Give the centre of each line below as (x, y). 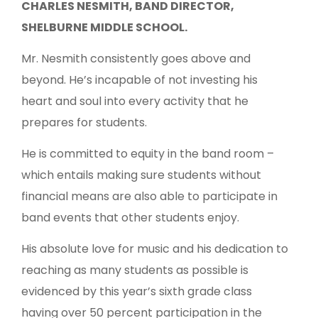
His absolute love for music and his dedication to (155, 249)
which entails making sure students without (141, 175)
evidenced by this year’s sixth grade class (137, 292)
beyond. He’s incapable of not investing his (139, 80)
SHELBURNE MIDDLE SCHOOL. (104, 28)
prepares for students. (84, 123)
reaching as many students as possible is (135, 270)
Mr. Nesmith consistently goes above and (136, 59)
